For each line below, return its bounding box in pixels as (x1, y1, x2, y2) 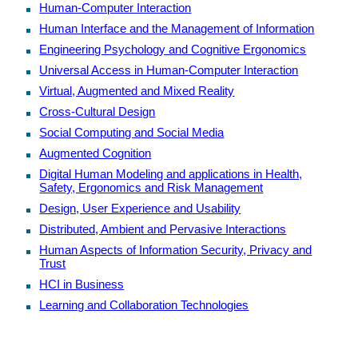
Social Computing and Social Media (39, 125, 225, 139)
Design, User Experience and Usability (39, 201, 241, 215)
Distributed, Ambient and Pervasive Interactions (39, 221, 287, 236)
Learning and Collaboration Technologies (39, 297, 249, 312)
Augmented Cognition (39, 145, 152, 160)
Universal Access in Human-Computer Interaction (39, 62, 299, 77)
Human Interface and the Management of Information (39, 21, 315, 35)
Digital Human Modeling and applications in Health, (39, 166, 303, 181)
